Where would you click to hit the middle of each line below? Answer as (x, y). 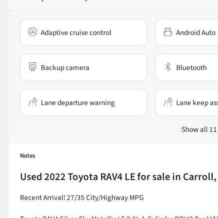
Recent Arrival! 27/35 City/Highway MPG (82, 197)
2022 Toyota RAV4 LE (90, 176)
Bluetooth (191, 67)
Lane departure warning (78, 102)
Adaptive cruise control (76, 32)
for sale (153, 176)
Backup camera (65, 67)
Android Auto (196, 32)
